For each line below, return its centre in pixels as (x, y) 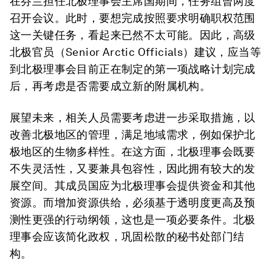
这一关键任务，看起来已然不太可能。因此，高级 (133, 35)
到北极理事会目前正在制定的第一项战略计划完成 (133, 69)
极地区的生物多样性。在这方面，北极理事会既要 (133, 151)
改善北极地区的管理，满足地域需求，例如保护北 (133, 134)
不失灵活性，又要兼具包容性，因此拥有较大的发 (133, 168)
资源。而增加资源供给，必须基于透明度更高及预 (133, 202)
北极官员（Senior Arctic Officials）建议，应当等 (135, 52)
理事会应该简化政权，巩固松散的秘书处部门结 (127, 236)
